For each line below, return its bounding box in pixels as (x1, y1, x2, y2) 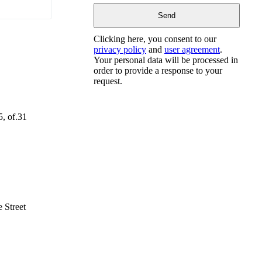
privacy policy (94, 44, 146, 54)
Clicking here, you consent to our (94, 33, 216, 44)
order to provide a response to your (94, 65, 222, 75)
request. (94, 75, 122, 86)
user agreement (164, 44, 220, 54)
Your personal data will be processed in (94, 54, 238, 65)
